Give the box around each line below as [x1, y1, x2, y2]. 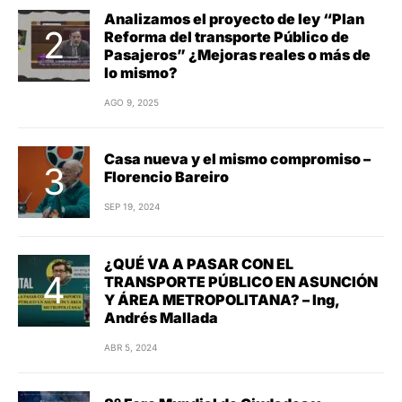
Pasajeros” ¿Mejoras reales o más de [104, 45, 371, 64]
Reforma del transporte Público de [104, 27, 349, 46]
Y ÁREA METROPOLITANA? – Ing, [104, 290, 340, 309]
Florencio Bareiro [104, 168, 229, 187]
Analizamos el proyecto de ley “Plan [104, 9, 364, 28]
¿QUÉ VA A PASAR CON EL [104, 254, 293, 273]
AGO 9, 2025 [104, 96, 159, 108]
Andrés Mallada [104, 308, 218, 327]
